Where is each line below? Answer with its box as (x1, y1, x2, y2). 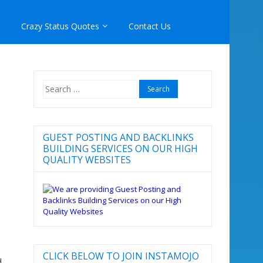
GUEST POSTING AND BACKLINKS (42, 130, 194, 144)
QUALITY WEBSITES (42, 153, 131, 166)
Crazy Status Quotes (21, 21, 99, 32)
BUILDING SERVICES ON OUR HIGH (42, 141, 198, 155)
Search (42, 79, 68, 90)
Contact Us (129, 21, 171, 32)
